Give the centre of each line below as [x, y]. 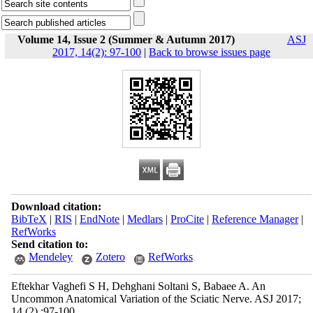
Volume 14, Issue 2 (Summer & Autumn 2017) [126, 39]
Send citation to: [49, 244]
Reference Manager [255, 219]
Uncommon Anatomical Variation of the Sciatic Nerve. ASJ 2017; [156, 299]
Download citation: [56, 206]
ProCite [187, 219]
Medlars [145, 219]
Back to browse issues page [210, 52]
